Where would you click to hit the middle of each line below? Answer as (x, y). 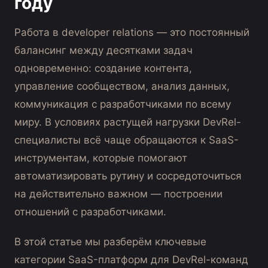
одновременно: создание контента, (103, 68)
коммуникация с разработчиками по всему (123, 104)
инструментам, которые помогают (101, 158)
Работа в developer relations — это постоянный (132, 33)
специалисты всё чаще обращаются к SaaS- (127, 140)
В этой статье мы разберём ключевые (110, 242)
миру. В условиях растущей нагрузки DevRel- (128, 122)
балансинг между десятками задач (103, 51)
